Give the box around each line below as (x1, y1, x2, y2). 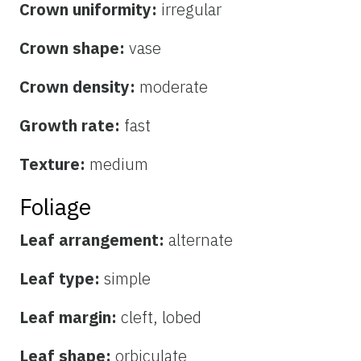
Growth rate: (19, 114, 124, 136)
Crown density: (19, 75, 139, 98)
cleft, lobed (121, 305, 201, 328)
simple (104, 267, 151, 289)
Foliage (19, 191, 91, 222)
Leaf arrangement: (19, 228, 168, 251)
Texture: (19, 152, 89, 175)
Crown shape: (19, 36, 129, 59)
